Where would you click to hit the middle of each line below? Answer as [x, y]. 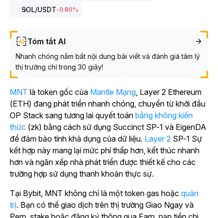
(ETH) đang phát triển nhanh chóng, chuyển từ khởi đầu [108, 104]
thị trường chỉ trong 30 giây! [59, 67]
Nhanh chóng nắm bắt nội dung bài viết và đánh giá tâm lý [108, 56]
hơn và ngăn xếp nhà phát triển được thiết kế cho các [103, 162]
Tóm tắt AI [46, 41]
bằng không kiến [164, 115]
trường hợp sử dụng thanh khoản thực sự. [82, 174]
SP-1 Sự [186, 139]
